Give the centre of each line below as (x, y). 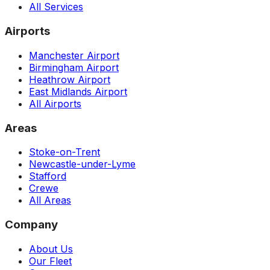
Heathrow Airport (70, 79)
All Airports (55, 103)
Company (31, 225)
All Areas (50, 200)
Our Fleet (50, 261)
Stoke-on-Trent (64, 152)
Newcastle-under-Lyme (82, 164)
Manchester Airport (74, 55)
